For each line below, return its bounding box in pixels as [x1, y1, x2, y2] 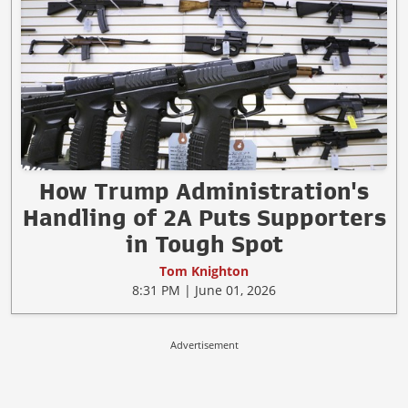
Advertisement [169, 337, 239, 352]
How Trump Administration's [39, 178, 369, 203]
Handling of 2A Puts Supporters [22, 205, 386, 229]
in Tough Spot [125, 231, 283, 256]
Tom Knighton [159, 261, 249, 280]
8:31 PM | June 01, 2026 [132, 280, 276, 299]
